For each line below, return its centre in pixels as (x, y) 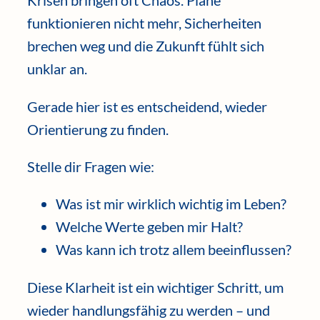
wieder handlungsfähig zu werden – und (149, 310)
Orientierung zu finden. (98, 129)
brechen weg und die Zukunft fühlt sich (146, 46)
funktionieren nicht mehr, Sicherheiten (144, 23)
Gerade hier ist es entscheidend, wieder (147, 106)
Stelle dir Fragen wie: (91, 167)
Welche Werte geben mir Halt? (149, 227)
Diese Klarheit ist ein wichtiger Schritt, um (155, 287)
